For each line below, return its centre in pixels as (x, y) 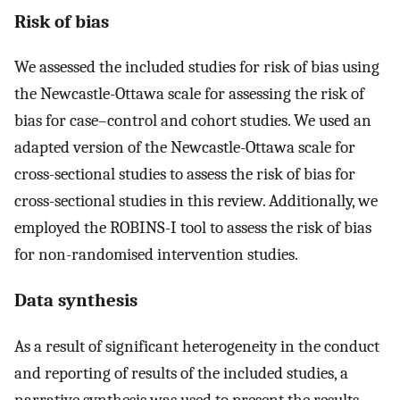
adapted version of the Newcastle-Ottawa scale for (185, 148)
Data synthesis (76, 300)
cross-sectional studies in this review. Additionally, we (196, 201)
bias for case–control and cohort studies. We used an (193, 121)
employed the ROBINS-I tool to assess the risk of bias (193, 228)
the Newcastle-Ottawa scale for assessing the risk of (189, 94)
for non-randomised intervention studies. (156, 255)
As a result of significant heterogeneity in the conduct (197, 346)
